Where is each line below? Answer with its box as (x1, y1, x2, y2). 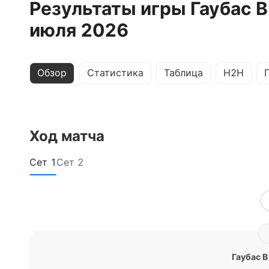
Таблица (164, 67, 203, 79)
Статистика (87, 67, 144, 79)
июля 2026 (29, 19, 128, 41)
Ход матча (29, 127, 104, 145)
